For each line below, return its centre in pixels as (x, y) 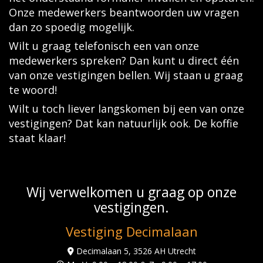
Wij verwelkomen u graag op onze (131, 192)
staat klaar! (37, 138)
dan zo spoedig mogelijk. (72, 27)
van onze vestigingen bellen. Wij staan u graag (126, 75)
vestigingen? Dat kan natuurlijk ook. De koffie (124, 124)
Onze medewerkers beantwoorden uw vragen (124, 13)
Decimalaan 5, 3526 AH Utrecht (135, 251)
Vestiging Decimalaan (131, 231)
